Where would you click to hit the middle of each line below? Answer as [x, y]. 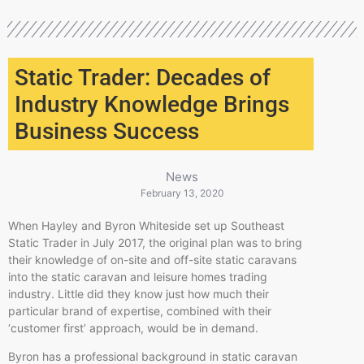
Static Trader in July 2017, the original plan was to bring [155, 242]
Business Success [107, 131]
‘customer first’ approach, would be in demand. [133, 327]
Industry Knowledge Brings [152, 104]
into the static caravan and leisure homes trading [138, 276]
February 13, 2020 [182, 193]
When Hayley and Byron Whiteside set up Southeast [146, 225]
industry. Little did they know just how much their [139, 293]
